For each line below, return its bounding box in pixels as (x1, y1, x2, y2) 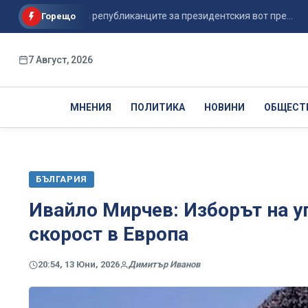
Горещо (41, 11, 76, 21)
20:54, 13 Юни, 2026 (38, 259, 120, 270)
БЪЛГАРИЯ (36, 174, 87, 184)
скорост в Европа (29, 223, 188, 245)
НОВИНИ (203, 102, 245, 113)
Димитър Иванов (129, 259, 200, 270)
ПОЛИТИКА (130, 102, 185, 113)
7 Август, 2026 (28, 54, 93, 65)
